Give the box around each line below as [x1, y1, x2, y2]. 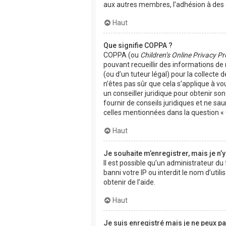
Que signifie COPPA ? [103, 41, 173, 49]
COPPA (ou [103, 51, 140, 59]
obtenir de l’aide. [103, 178, 155, 186]
